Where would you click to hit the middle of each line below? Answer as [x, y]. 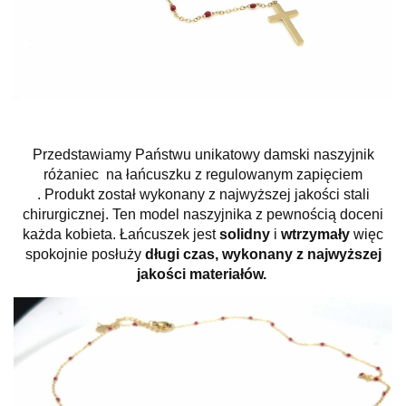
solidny [245, 235]
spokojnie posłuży [85, 255]
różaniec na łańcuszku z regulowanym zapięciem [203, 175]
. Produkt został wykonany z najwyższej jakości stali [203, 195]
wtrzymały [315, 235]
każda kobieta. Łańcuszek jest [121, 235]
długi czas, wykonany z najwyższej [263, 255]
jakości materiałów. [203, 275]
